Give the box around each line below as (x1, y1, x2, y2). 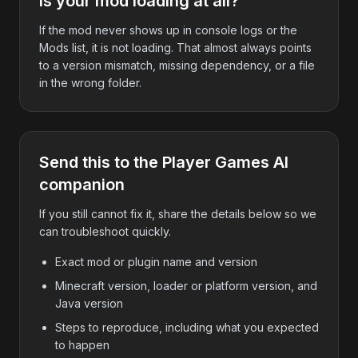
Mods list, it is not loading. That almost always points (39, 41, 312, 54)
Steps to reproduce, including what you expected (55, 320, 319, 334)
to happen (55, 338, 109, 352)
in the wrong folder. (39, 76, 141, 89)
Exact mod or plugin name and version (55, 255, 257, 268)
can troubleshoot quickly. (39, 225, 171, 238)
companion (39, 175, 125, 194)
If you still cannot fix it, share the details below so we (39, 207, 316, 221)
